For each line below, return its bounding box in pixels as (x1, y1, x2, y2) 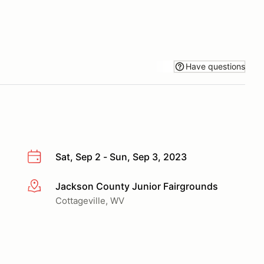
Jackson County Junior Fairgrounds (55, 180, 218, 192)
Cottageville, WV (55, 194, 124, 206)
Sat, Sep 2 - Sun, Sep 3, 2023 (55, 151, 187, 163)
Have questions (186, 61, 245, 71)
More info (27, 180, 70, 193)
